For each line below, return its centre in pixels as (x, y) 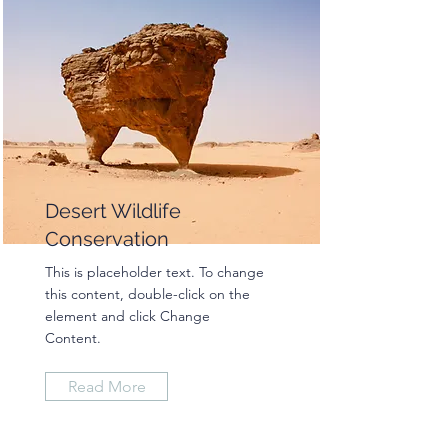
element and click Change (127, 316)
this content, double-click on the (147, 294)
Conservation (107, 239)
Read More (106, 386)
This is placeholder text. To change (154, 272)
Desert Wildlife (113, 211)
